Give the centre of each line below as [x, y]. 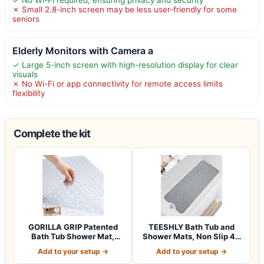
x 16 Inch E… [191, 245]
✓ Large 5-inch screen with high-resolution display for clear [125, 65]
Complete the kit [52, 133]
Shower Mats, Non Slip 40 [191, 236]
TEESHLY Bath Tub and [191, 227]
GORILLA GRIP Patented [73, 227]
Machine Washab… [73, 245]
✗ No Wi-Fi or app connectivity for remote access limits [118, 83]
